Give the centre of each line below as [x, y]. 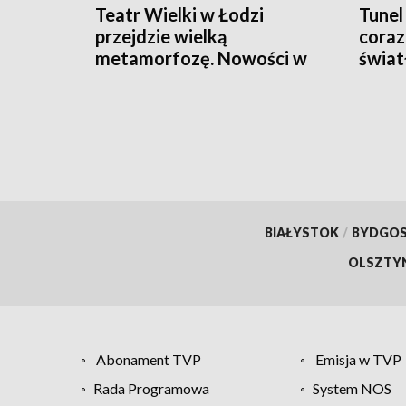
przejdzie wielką [161, 37]
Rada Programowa [151, 388]
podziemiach [147, 80]
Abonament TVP [149, 359]
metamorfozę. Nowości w [201, 58]
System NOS [352, 388]
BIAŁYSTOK [301, 232]
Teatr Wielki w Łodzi [179, 15]
